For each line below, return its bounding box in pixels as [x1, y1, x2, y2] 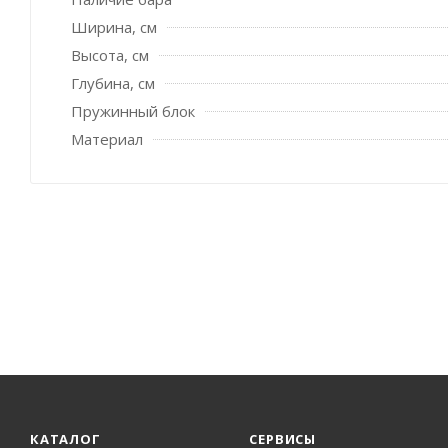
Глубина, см [71, 72, 155, 93]
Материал [71, 128, 143, 149]
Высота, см [71, 44, 149, 65]
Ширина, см [71, 16, 157, 37]
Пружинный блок [71, 100, 195, 121]
